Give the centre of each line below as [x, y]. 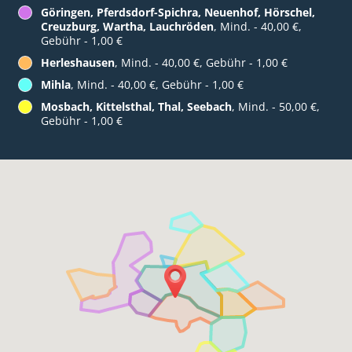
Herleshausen [78, 63]
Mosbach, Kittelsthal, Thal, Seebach [136, 107]
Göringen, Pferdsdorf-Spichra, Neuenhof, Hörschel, [178, 13]
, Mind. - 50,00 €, [276, 107]
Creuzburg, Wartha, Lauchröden [127, 27]
